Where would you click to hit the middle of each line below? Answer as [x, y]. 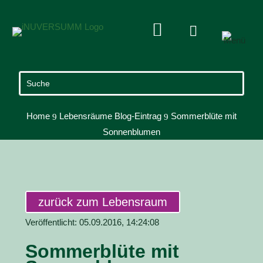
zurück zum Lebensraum [102, 202]
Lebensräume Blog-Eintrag [110, 116]
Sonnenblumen [131, 132]
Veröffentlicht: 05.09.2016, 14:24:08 [92, 222]
